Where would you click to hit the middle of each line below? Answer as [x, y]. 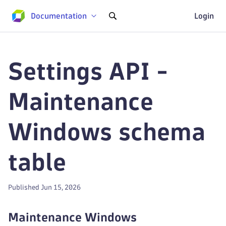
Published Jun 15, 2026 [44, 187]
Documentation [59, 16]
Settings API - [88, 71]
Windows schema [107, 132]
